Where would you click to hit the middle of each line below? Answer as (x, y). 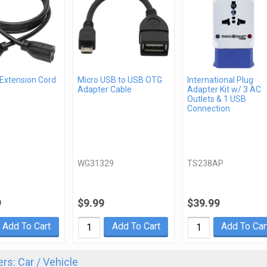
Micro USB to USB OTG (120, 80)
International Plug (220, 80)
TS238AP (205, 163)
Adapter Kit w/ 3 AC (224, 89)
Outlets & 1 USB (216, 99)
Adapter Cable (105, 89)
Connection (208, 108)
